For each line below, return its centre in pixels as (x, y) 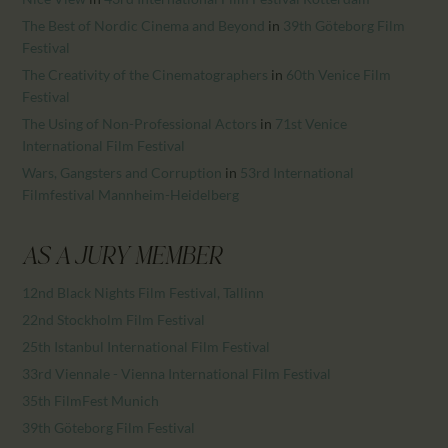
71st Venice (311, 123)
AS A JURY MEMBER (122, 258)
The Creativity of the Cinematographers (145, 74)
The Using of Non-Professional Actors (140, 123)
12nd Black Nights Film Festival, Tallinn (143, 292)
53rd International (297, 172)
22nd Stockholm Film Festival (114, 319)
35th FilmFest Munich (91, 400)
